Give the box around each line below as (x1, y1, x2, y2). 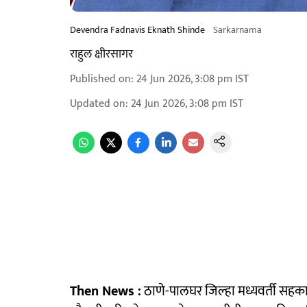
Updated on (70, 95, 125, 113)
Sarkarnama (213, 22, 262, 38)
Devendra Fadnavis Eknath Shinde (70, 22, 205, 38)
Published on (70, 70, 131, 88)
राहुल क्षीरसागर (70, 44, 133, 64)
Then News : (70, 280, 141, 303)
